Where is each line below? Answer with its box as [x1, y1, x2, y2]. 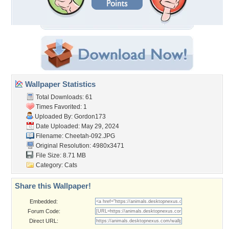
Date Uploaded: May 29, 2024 [34, 123, 119, 130]
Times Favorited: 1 [34, 103, 87, 110]
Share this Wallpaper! [15, 181, 91, 190]
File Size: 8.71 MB [34, 152, 86, 159]
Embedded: [30, 198, 58, 204]
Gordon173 [74, 113, 106, 120]
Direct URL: [29, 218, 58, 224]
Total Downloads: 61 [34, 94, 93, 101]
